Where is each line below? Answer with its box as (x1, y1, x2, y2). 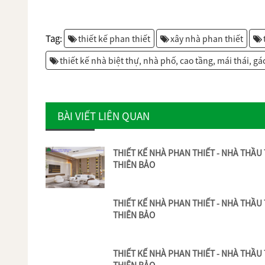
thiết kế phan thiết (78, 33, 150, 45)
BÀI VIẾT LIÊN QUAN (57, 108, 150, 124)
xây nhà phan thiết (170, 33, 243, 45)
